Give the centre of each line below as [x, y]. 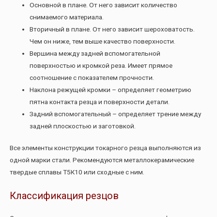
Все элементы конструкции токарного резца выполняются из [105, 148]
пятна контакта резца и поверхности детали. [100, 101]
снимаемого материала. [67, 17]
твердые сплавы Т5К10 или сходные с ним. [77, 172]
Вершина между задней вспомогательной [95, 53]
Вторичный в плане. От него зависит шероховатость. [112, 29]
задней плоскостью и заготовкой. [83, 126]
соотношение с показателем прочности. [92, 77]
